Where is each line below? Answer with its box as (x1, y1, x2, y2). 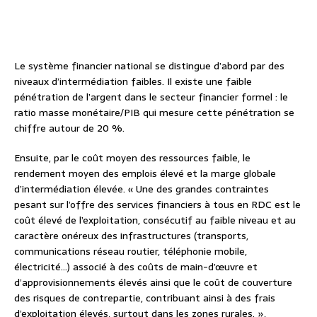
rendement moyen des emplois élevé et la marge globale (14, 166, 276, 182)
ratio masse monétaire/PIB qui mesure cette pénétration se (14, 105, 294, 121)
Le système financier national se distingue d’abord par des (14, 58, 284, 74)
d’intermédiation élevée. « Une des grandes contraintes (14, 181, 269, 197)
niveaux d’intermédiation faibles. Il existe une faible (14, 74, 252, 90)
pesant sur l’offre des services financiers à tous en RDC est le (14, 197, 301, 213)
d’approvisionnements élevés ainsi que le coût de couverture (14, 275, 292, 291)
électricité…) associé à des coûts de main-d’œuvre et (14, 259, 258, 275)
